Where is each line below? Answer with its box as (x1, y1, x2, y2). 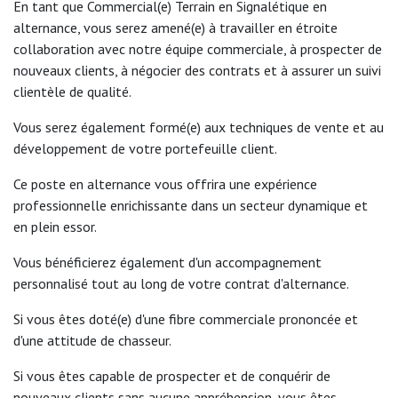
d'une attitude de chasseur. (13, 330, 171, 349)
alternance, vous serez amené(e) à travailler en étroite (13, 18, 338, 36)
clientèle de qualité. (13, 82, 134, 100)
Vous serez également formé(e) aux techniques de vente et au (13, 117, 384, 136)
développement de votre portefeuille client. (13, 139, 277, 157)
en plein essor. (13, 217, 99, 235)
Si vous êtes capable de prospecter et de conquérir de (13, 366, 330, 385)
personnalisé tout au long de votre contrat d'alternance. (13, 274, 352, 292)
